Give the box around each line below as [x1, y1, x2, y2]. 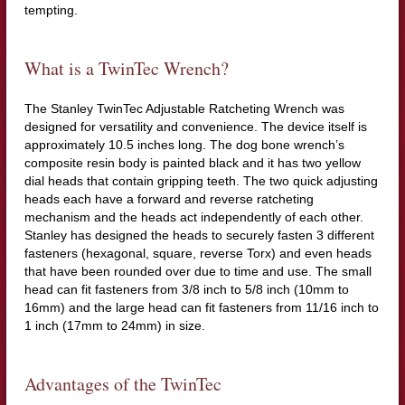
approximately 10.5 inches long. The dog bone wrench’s [24, 137, 344, 152]
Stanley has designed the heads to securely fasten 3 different [24, 227, 374, 242]
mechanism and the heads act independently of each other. [24, 209, 363, 224]
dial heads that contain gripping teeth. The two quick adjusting [24, 173, 378, 188]
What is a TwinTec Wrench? [24, 55, 229, 80]
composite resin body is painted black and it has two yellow [24, 155, 361, 170]
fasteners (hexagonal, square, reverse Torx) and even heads [24, 245, 372, 260]
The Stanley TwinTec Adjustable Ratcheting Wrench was [24, 100, 344, 116]
